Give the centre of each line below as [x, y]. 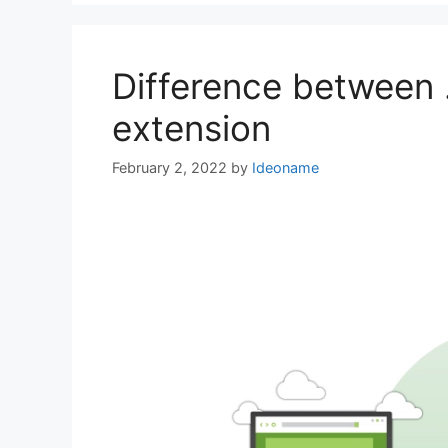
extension [191, 128]
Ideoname [285, 167]
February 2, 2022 [169, 167]
